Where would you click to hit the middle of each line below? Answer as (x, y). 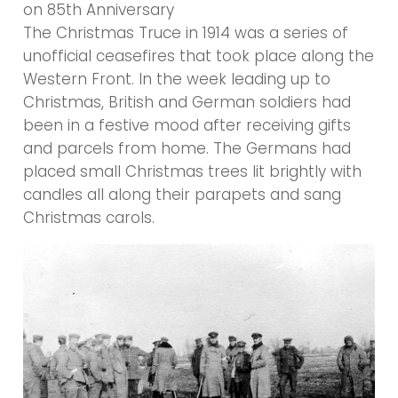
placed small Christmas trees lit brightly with (193, 172)
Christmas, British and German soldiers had (187, 103)
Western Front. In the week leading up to (177, 80)
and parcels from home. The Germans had (187, 149)
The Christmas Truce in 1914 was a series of (186, 33)
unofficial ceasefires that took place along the (199, 56)
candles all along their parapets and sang (183, 195)
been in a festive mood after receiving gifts (187, 126)
